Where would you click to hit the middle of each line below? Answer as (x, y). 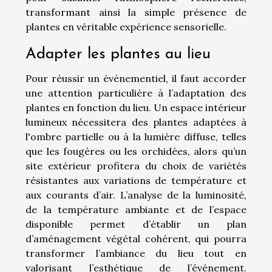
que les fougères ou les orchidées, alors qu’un (136, 151)
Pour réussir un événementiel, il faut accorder (136, 78)
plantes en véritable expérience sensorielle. (126, 26)
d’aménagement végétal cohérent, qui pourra (136, 238)
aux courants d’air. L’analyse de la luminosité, (136, 195)
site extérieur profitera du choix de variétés (136, 165)
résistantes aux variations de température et (136, 180)
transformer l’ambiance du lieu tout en (136, 253)
